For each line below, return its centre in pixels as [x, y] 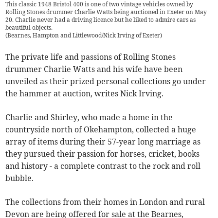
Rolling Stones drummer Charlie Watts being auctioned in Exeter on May [106, 12]
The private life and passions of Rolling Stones [91, 57]
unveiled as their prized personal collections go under [106, 82]
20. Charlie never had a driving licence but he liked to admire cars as [101, 20]
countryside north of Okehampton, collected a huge [101, 130]
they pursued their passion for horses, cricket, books [103, 154]
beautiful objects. [29, 28]
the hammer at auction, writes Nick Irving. [85, 94]
